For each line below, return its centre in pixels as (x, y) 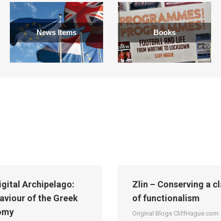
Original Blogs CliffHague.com (175, 213)
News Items (56, 32)
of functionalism (166, 198)
